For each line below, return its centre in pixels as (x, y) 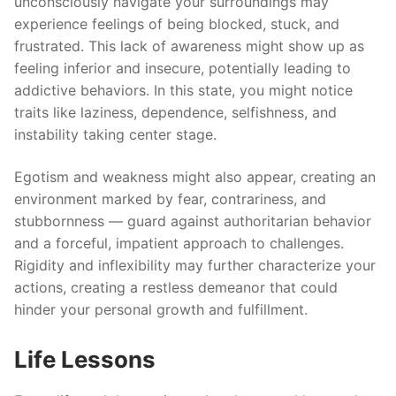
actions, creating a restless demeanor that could (176, 288)
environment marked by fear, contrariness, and (170, 199)
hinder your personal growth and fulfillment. (161, 310)
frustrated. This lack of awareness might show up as (189, 46)
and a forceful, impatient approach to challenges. (179, 244)
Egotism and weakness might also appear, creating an (195, 177)
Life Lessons (85, 359)
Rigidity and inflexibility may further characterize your (195, 266)
